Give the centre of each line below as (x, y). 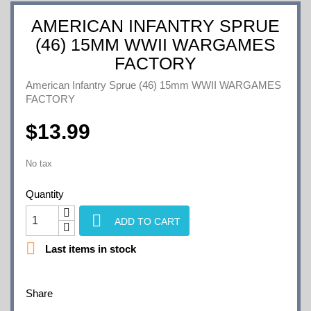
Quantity (45, 194)
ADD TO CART (148, 221)
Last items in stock (89, 249)
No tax (39, 163)
